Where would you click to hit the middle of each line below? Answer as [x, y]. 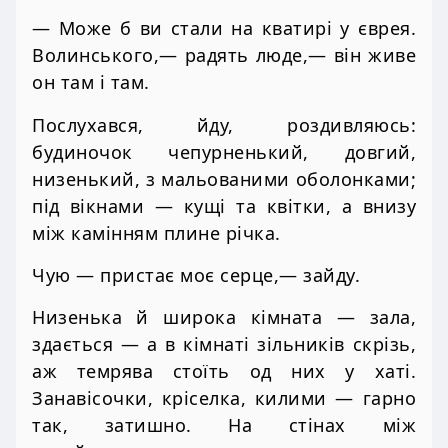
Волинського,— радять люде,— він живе [224, 55]
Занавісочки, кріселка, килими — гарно [224, 398]
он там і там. [91, 82]
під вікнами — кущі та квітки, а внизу [224, 205]
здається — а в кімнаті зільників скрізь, [224, 344]
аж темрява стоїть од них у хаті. [224, 371]
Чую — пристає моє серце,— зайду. [196, 274]
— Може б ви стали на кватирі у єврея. [224, 28]
